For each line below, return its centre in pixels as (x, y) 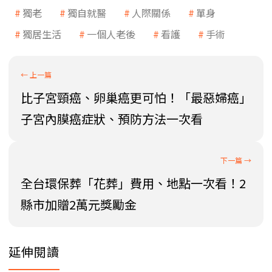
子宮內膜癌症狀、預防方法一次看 (112, 119)
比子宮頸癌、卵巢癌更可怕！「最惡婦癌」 (136, 98)
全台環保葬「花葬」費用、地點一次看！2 (133, 183)
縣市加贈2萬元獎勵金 (79, 205)
